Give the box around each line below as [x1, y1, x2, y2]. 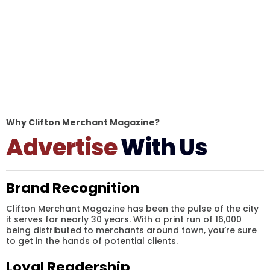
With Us [117, 131, 207, 163]
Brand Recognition [6, 178, 139, 198]
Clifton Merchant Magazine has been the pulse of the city [6, 202, 259, 215]
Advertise [6, 131, 117, 163]
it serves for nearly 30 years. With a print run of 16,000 [6, 213, 242, 225]
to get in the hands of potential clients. [6, 235, 178, 247]
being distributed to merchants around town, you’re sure [6, 224, 257, 236]
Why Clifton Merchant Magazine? [6, 116, 160, 128]
